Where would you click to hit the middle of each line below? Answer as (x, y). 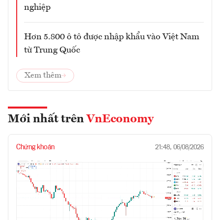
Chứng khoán (35, 148)
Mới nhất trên (47, 120)
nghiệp (37, 8)
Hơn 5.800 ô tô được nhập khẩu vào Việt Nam (112, 37)
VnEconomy (120, 120)
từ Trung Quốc (52, 50)
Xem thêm (43, 76)
